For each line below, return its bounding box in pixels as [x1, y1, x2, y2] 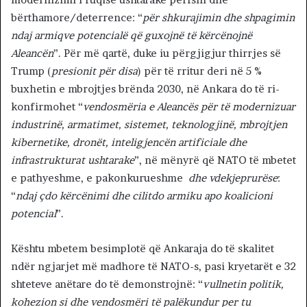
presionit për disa [51, 64, 138, 78]
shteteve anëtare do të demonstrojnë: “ [11, 278, 203, 291]
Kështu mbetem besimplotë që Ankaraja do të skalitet [11, 242, 274, 256]
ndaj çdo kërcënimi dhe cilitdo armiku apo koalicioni [16, 189, 273, 203]
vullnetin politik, [203, 278, 284, 291]
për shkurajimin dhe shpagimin [143, 11, 295, 25]
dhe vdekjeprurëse [188, 171, 278, 185]
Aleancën [11, 47, 53, 60]
